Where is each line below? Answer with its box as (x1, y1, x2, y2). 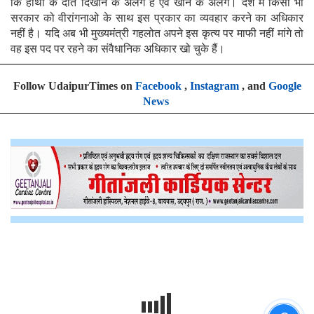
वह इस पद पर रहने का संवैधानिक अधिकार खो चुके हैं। (11, 42, 225, 55)
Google (268, 79, 301, 92)
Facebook (135, 79, 182, 92)
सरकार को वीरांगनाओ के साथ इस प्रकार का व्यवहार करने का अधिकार (11, 11, 303, 24)
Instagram (189, 79, 239, 92)
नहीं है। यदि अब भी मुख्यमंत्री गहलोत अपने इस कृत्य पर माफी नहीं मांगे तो (11, 27, 303, 39)
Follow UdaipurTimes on (13, 79, 135, 92)
